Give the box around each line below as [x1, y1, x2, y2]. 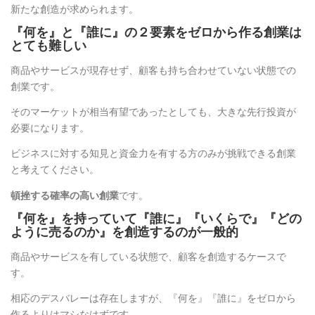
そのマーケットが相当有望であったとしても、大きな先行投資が [11, 105, 296, 119]
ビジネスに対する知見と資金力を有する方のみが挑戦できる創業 [11, 146, 296, 160]
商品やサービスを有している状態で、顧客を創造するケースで [11, 249, 286, 263]
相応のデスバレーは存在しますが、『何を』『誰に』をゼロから [11, 290, 296, 304]
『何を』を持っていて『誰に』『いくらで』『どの [11, 211, 302, 226]
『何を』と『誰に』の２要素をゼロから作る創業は [11, 25, 302, 39]
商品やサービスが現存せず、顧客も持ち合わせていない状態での [11, 63, 296, 77]
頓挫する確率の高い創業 [11, 188, 119, 202]
